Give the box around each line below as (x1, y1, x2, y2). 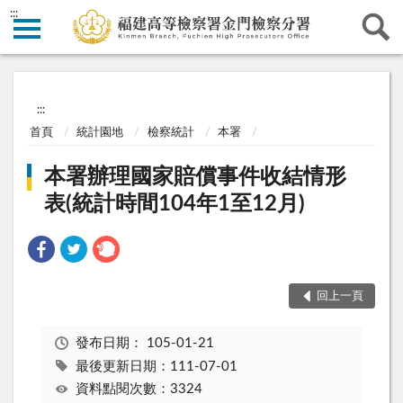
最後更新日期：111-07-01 (75, 359, 237, 373)
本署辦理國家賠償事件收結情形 (44, 166, 347, 189)
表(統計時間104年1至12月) (44, 193, 306, 216)
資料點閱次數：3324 (75, 382, 202, 397)
